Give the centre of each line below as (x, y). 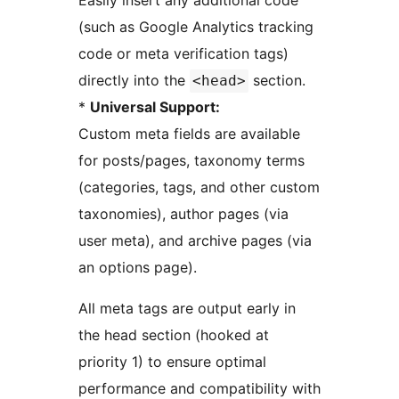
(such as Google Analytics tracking (196, 27)
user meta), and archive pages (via (195, 241)
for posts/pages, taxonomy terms (191, 161)
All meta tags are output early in (187, 309)
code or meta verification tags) (183, 54)
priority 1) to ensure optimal (172, 362)
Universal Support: (155, 107)
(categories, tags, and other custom (199, 187)
